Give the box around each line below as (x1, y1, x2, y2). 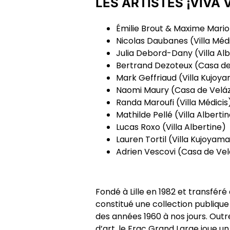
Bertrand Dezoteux (116, 60, 195, 72)
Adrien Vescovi (116, 146, 178, 158)
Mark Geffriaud (116, 72, 179, 84)
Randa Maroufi (116, 97, 176, 109)
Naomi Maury (116, 84, 171, 97)
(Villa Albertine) (160, 121, 226, 133)
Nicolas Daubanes (116, 35, 190, 47)
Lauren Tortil (116, 133, 168, 146)
